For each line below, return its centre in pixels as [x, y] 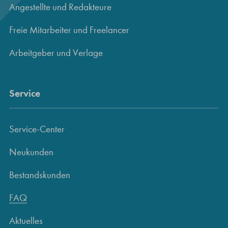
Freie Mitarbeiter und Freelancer [69, 30]
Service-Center [37, 129]
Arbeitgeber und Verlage [56, 52]
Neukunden [31, 152]
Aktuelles [26, 220]
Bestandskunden [40, 175]
